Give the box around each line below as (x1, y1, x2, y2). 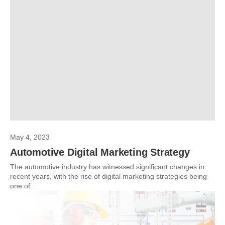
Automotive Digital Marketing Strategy (10, 147, 190, 158)
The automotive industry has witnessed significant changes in (10, 163, 204, 171)
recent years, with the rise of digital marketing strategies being (10, 172, 207, 180)
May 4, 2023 (10, 133, 50, 141)
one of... (10, 182, 36, 190)
